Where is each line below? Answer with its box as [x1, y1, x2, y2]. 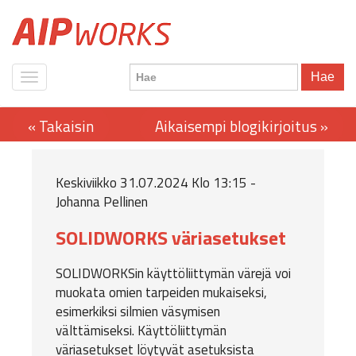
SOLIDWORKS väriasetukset [56, 223, 286, 252]
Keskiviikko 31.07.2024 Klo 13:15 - [56, 172, 256, 193]
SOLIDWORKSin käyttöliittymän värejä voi [56, 263, 291, 284]
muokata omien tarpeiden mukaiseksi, [56, 282, 267, 303]
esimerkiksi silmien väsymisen [56, 301, 220, 322]
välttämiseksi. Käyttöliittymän [56, 320, 226, 341]
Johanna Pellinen [56, 192, 148, 212]
